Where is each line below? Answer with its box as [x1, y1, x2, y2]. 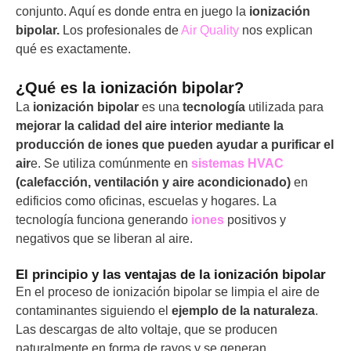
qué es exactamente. [16, 42, 131, 56]
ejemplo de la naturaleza [172, 304, 315, 318]
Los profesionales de [63, 24, 181, 38]
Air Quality [181, 24, 239, 38]
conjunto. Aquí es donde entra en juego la [16, 5, 249, 19]
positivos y [224, 213, 286, 227]
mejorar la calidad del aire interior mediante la [16, 119, 284, 133]
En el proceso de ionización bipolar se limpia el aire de [16, 285, 320, 299]
